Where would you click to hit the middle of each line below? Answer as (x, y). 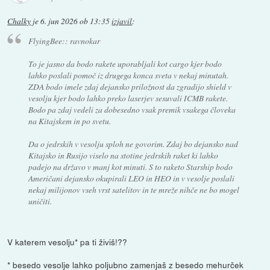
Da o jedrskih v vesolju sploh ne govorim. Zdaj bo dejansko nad (133, 144)
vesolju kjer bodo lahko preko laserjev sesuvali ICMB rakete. (128, 98)
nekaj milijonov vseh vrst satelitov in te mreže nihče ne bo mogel (133, 190)
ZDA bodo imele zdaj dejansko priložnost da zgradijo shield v (130, 87)
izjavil (122, 21)
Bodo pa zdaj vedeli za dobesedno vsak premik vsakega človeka (132, 110)
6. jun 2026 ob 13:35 (75, 21)
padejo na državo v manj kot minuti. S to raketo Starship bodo (130, 167)
